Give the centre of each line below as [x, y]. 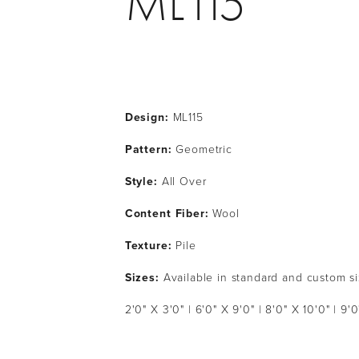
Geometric [204, 149]
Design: [147, 117]
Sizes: [142, 277]
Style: [143, 181]
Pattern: [150, 149]
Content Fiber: [169, 213]
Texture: [150, 245]
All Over [184, 181]
